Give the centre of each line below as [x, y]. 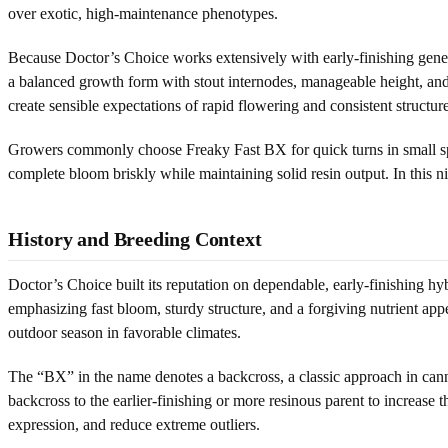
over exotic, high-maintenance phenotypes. [143, 13]
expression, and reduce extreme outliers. [134, 424]
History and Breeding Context [135, 238]
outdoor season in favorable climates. [124, 332]
